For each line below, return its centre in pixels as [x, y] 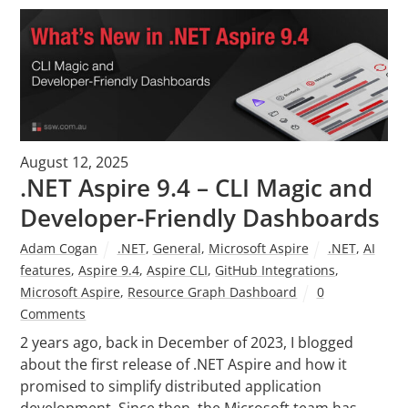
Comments [53, 313]
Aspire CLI [178, 270]
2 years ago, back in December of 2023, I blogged [187, 342]
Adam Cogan [59, 248]
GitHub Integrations [275, 270]
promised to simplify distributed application [171, 386]
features [46, 270]
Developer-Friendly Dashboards [200, 218]
